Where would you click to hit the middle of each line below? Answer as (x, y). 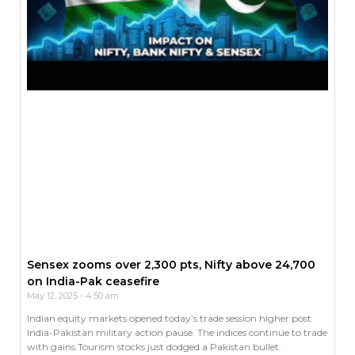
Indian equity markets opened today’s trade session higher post (169, 318)
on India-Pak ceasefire (93, 281)
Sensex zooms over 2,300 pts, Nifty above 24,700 (171, 264)
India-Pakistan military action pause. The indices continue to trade (177, 332)
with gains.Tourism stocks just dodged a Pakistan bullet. (154, 346)
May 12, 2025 (53, 295)
